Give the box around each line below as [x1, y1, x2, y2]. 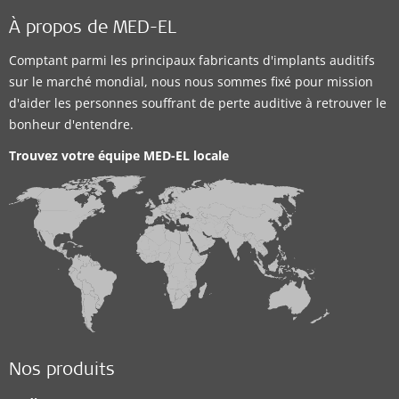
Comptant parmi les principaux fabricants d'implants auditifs [9, 52, 375, 69]
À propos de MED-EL [9, 20, 176, 38]
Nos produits [9, 362, 115, 380]
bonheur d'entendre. [9, 116, 134, 133]
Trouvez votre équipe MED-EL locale [9, 147, 229, 164]
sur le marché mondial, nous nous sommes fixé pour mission [9, 73, 373, 90]
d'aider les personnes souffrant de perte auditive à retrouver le [9, 94, 387, 111]
